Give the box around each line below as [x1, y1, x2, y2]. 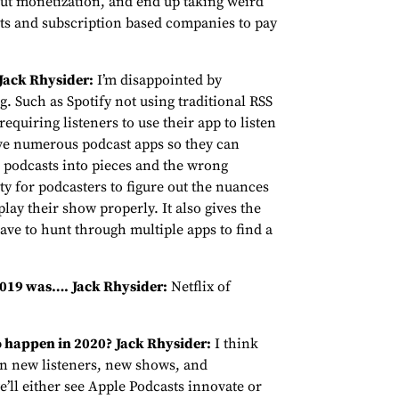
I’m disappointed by [94, 71, 222, 90]
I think [211, 335, 258, 354]
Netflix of [167, 278, 231, 297]
